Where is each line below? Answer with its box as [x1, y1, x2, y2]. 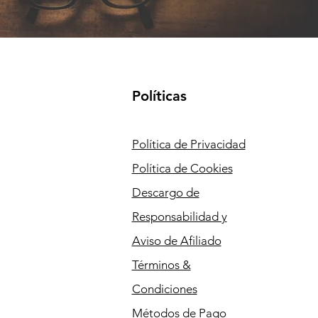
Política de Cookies [131, 161, 233, 175]
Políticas [131, 87, 187, 104]
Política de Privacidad [131, 137, 246, 151]
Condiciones [131, 282, 197, 296]
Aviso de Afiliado [131, 234, 221, 248]
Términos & [131, 258, 191, 272]
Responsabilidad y [131, 209, 227, 224]
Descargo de [131, 185, 199, 199]
